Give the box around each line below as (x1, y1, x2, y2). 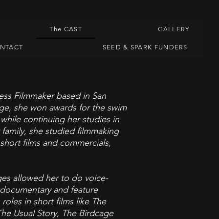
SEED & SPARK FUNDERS (102, 44, 188, 51)
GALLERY (157, 25, 190, 33)
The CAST (49, 25, 82, 33)
